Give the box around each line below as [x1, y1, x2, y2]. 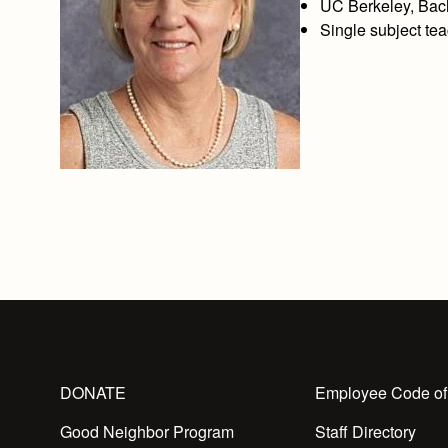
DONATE [60, 381, 126, 404]
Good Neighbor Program [60, 420, 234, 443]
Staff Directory [315, 420, 416, 443]
